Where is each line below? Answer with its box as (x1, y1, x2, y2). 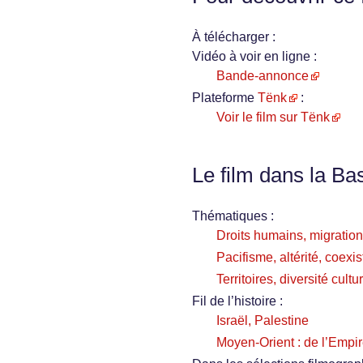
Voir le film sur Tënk (216, 110, 330, 125)
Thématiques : (192, 209, 274, 224)
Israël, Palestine (216, 314, 309, 328)
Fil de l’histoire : (192, 294, 283, 309)
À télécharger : (192, 30, 275, 45)
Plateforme (192, 91, 258, 105)
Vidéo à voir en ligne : (192, 49, 317, 64)
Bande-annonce (216, 69, 309, 83)
